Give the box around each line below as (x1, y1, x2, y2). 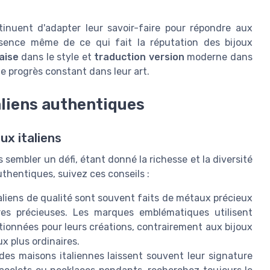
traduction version (94, 51, 184, 63)
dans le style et (18, 51, 95, 63)
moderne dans (184, 51, 253, 63)
